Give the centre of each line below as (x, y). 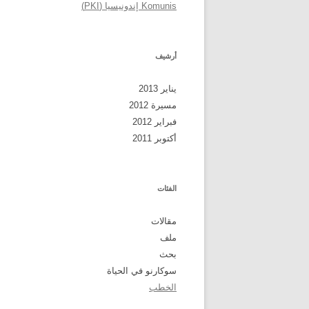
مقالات (164, 221)
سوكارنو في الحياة (142, 271)
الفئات (167, 188)
